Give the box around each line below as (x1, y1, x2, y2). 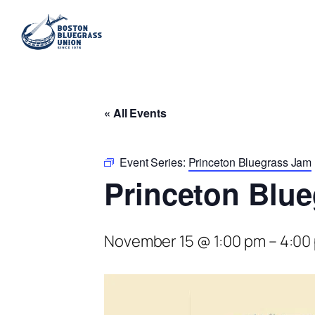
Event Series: (119, 154, 188, 171)
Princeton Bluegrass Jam (188, 154, 312, 171)
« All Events (104, 105, 167, 122)
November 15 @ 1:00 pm (104, 231, 266, 252)
